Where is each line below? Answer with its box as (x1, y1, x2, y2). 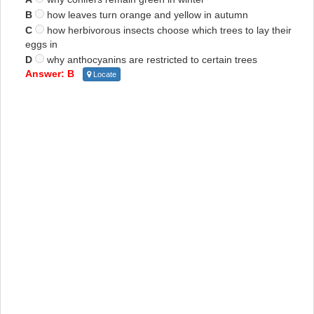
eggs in (25, 38, 57, 50)
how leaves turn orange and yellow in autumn (44, 8, 248, 20)
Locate (91, 70, 116, 79)
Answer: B (25, 67, 74, 79)
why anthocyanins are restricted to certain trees (44, 53, 257, 65)
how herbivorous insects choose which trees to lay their (44, 24, 292, 36)
